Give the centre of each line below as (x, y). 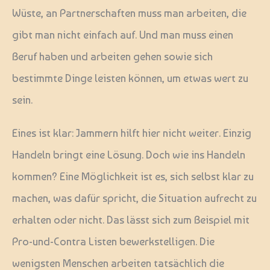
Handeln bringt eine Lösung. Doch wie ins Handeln (129, 154)
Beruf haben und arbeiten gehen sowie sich (112, 57)
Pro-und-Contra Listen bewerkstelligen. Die (113, 241)
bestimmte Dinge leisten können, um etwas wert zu (130, 78)
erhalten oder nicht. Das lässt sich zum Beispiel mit (131, 219)
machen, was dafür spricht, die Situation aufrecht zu (134, 198)
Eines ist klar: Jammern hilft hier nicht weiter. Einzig (132, 133)
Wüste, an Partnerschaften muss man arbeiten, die (129, 13)
